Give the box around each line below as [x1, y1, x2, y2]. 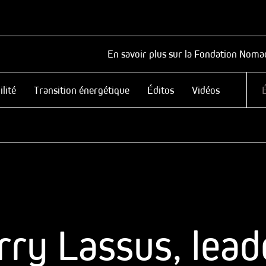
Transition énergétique [34, 84, 129, 96]
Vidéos [192, 84, 220, 96]
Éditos [147, 84, 174, 96]
